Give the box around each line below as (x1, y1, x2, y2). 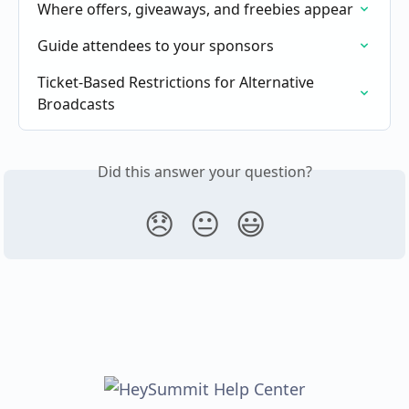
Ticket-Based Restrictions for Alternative (37, 71, 318, 92)
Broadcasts (37, 93, 115, 114)
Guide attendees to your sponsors (37, 35, 274, 56)
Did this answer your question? (97, 161, 312, 182)
